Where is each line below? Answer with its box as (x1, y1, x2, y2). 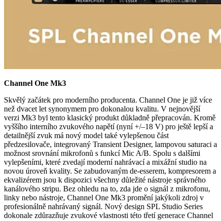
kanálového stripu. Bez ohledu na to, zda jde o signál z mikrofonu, (4, 184, 210, 193)
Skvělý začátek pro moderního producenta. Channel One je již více (4, 95, 212, 104)
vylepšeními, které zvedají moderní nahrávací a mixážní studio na (4, 157, 207, 166)
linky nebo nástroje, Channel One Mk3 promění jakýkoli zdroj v (4, 193, 204, 202)
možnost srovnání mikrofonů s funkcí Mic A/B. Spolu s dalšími (4, 148, 200, 157)
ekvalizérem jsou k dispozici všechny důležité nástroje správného (4, 175, 206, 184)
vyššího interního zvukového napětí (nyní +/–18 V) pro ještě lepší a (4, 122, 213, 131)
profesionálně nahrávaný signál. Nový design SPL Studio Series (4, 202, 203, 211)
